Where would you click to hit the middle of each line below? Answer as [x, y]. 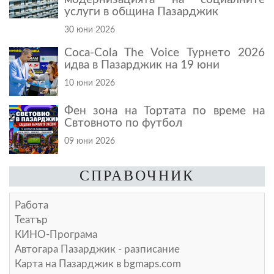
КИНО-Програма [56, 234]
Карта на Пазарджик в [69, 264]
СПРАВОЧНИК [137, 175]
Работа [31, 205]
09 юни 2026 [90, 141]
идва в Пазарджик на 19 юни [142, 65]
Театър [31, 220]
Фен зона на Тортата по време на [165, 111]
